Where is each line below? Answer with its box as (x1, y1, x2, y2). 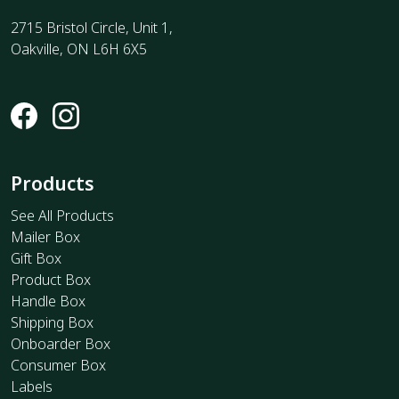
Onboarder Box (11, 333, 110, 354)
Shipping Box (11, 312, 94, 332)
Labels (11, 376, 53, 396)
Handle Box (11, 290, 85, 311)
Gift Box (11, 248, 61, 268)
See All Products (11, 205, 114, 225)
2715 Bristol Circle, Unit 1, (11, 17, 173, 37)
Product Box (11, 269, 91, 289)
